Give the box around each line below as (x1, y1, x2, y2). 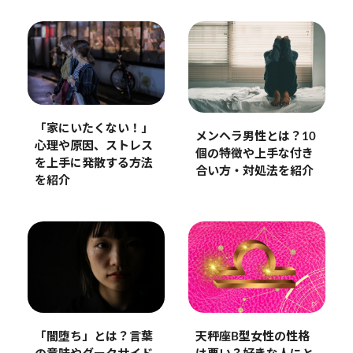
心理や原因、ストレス (34, 140, 153, 153)
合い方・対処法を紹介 (195, 165, 314, 177)
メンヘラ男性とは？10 (195, 130, 316, 143)
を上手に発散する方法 (34, 158, 153, 170)
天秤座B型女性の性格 (195, 330, 310, 343)
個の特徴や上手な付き (195, 147, 314, 160)
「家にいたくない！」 (34, 123, 153, 136)
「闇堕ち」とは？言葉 (34, 331, 153, 344)
